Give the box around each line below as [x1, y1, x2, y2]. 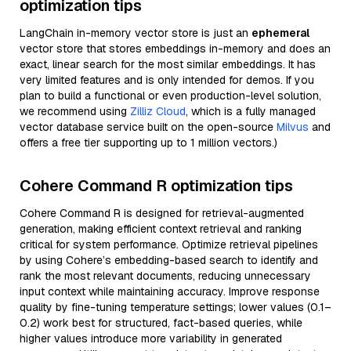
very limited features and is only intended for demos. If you [20, 73, 314, 87]
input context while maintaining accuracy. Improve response [20, 284, 320, 299]
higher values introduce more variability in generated [20, 331, 282, 346]
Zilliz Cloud [130, 104, 186, 118]
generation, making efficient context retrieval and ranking [20, 222, 302, 236]
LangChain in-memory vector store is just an [20, 26, 251, 40]
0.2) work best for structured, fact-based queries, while [20, 316, 302, 330]
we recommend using [20, 104, 130, 118]
